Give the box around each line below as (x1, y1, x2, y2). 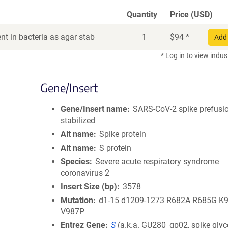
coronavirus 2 (61, 168, 109, 178)
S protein (99, 143, 132, 153)
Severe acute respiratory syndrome (95, 157, 219, 166)
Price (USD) (170, 10, 213, 19)
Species (61, 157, 90, 166)
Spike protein (99, 129, 147, 139)
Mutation (61, 195, 93, 205)
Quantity (127, 10, 157, 19)
